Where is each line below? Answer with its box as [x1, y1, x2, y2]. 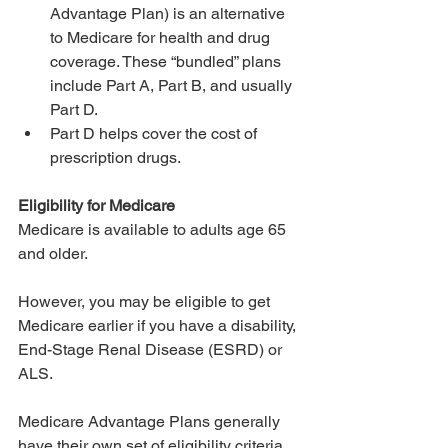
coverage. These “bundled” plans [50, 52, 285, 72]
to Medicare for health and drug [50, 28, 274, 48]
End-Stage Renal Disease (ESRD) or [18, 340, 286, 360]
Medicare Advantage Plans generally [18, 412, 284, 432]
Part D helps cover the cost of [50, 124, 261, 144]
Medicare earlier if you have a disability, [18, 316, 300, 336]
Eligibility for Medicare [18, 196, 175, 216]
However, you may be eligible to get [18, 292, 274, 312]
